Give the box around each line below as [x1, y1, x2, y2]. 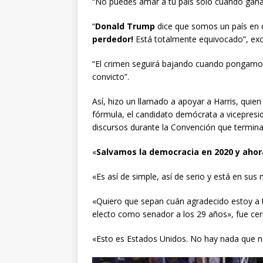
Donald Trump [95, 20, 155, 32]
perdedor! [92, 33, 136, 45]
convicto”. [92, 70, 129, 82]
